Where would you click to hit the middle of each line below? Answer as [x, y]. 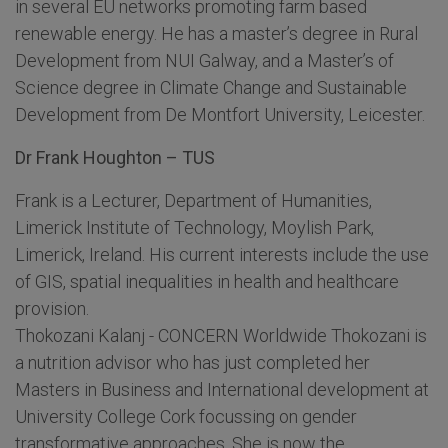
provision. [52, 309]
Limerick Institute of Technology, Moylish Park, [194, 228]
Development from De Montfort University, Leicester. [220, 115]
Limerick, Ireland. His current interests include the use [222, 255]
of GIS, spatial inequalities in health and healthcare [207, 282]
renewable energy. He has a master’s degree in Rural [216, 34]
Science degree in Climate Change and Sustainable [211, 88]
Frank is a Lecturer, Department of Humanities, [193, 201]
